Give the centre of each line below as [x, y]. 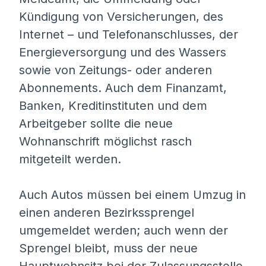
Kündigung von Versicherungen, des [121, 17]
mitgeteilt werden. [70, 159]
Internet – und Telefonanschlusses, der [129, 34]
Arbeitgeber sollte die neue [96, 123]
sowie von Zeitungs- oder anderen [115, 70]
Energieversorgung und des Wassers [123, 52]
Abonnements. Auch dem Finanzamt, [123, 88]
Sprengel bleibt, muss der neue [108, 248]
